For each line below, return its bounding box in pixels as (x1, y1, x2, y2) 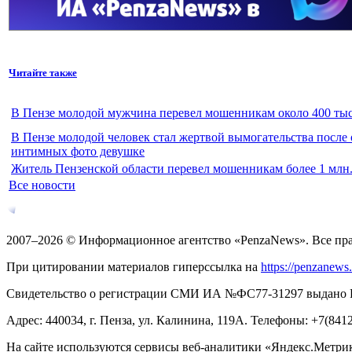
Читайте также (9, 66, 77, 79)
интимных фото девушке (11, 144, 145, 158)
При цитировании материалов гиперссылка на (6, 259, 261, 273)
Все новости (9, 178, 75, 192)
